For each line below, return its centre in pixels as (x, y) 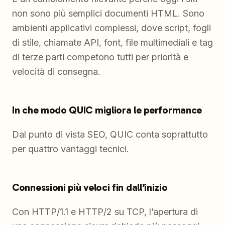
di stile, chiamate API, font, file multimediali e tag (113, 43)
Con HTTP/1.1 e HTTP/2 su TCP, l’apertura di (105, 212)
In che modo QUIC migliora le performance (107, 110)
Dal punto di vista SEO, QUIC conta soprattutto (110, 135)
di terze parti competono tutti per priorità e (100, 57)
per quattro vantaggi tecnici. (71, 149)
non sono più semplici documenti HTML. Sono (108, 14)
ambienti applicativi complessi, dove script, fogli (111, 28)
